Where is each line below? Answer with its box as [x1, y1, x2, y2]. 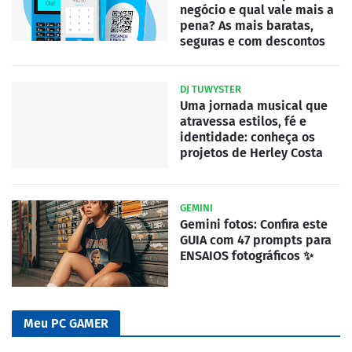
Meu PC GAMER [24, 315, 108, 331]
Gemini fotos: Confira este [180, 216, 328, 232]
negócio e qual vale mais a [180, 2, 334, 17]
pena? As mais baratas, [180, 17, 313, 33]
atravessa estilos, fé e [180, 113, 306, 129]
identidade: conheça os [180, 129, 315, 145]
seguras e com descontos [180, 33, 325, 49]
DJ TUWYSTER [180, 82, 241, 95]
